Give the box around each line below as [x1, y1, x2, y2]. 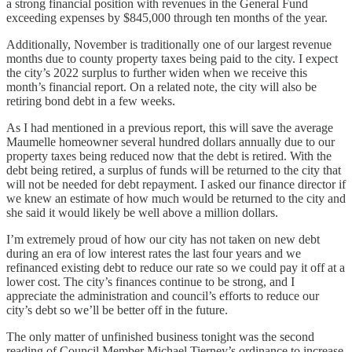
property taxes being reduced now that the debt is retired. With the [6, 149, 332, 163]
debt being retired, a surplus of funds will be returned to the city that [6, 163, 341, 178]
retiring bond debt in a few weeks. [6, 94, 178, 108]
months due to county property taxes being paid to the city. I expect [6, 52, 338, 66]
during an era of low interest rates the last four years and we [6, 247, 301, 261]
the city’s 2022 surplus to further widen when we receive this [6, 66, 307, 80]
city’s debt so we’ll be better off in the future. [6, 303, 228, 317]
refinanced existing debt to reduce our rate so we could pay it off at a [6, 261, 345, 275]
